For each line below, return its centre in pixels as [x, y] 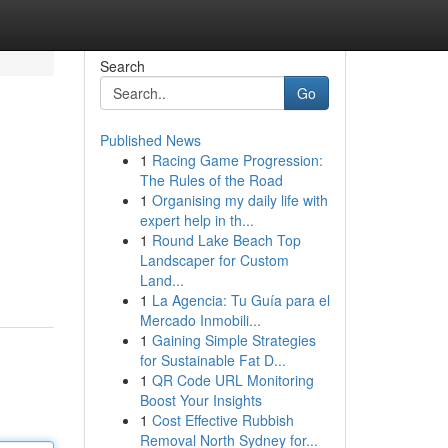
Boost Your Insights [200, 400]
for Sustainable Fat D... [212, 360]
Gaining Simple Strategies [233, 340]
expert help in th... [196, 220]
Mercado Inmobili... [200, 320]
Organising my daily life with [239, 200]
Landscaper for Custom [214, 260]
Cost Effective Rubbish [222, 420]
